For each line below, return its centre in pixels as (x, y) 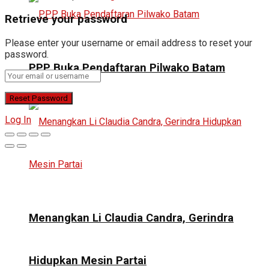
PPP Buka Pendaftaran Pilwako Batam (127, 68)
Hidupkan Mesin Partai (88, 260)
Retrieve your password (66, 19)
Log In (18, 119)
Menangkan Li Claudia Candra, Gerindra (131, 218)
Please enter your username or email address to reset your (128, 43)
